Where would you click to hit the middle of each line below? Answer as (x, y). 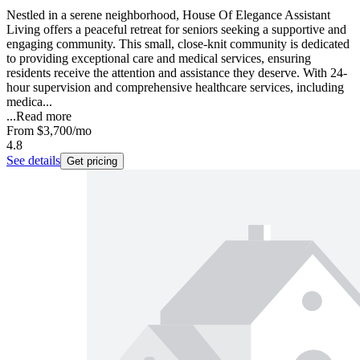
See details (33, 161)
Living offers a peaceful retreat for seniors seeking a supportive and (176, 30)
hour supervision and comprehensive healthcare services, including (175, 88)
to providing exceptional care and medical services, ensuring (159, 59)
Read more (44, 117)
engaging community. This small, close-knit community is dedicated (178, 44)
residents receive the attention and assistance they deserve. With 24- (177, 73)
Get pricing (92, 162)
